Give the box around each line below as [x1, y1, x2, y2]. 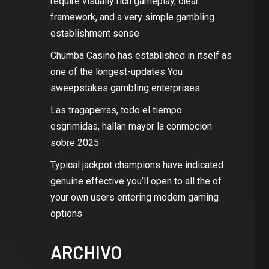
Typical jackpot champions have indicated [50, 159, 223, 171]
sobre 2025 [50, 137, 99, 148]
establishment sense [50, 28, 139, 39]
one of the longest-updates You [50, 66, 183, 77]
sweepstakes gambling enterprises [50, 82, 200, 94]
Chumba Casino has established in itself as [50, 50, 232, 61]
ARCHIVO [50, 241, 122, 263]
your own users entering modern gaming [50, 192, 219, 203]
